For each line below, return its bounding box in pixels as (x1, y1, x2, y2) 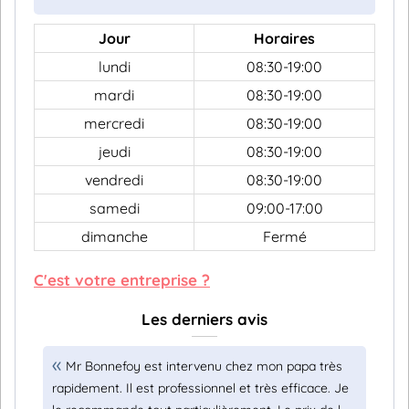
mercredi (84, 114, 144, 132)
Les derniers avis (142, 309, 267, 329)
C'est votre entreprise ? (34, 270, 210, 289)
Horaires (254, 29, 315, 47)
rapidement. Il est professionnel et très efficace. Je (52, 380, 349, 396)
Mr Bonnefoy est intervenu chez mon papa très (66, 358, 342, 374)
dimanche (80, 227, 148, 246)
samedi (89, 199, 140, 217)
